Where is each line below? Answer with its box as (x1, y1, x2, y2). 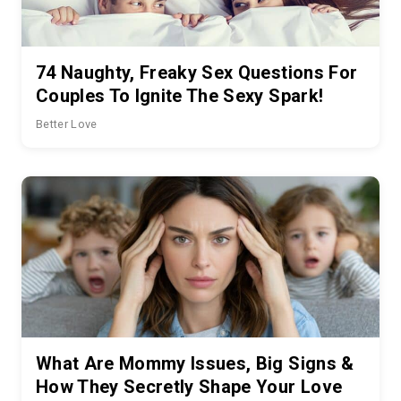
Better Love (36, 116, 98, 131)
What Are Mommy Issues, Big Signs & (36, 352, 354, 374)
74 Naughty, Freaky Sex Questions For (36, 61, 358, 83)
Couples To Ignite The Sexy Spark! (36, 84, 324, 107)
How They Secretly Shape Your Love (36, 375, 343, 397)
